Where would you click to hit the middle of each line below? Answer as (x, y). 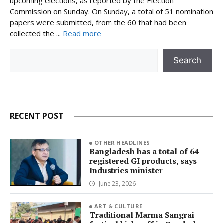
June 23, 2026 (117, 183)
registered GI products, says (143, 161)
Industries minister (126, 170)
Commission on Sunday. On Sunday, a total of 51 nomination (111, 11)
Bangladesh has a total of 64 (144, 151)
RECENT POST (37, 116)
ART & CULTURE (118, 206)
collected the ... (36, 33)
